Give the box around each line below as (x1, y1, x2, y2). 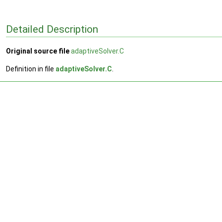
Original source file (6, 47, 69, 55)
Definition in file (6, 65, 55, 73)
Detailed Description (6, 23, 98, 35)
